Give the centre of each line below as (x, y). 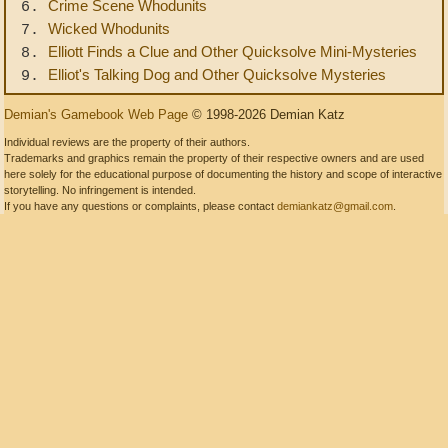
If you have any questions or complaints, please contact (140, 206)
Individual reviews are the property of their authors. (127, 142)
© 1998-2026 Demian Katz (266, 114)
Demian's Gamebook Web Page (96, 114)
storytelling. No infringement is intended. (100, 190)
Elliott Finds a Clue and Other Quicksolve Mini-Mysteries (232, 51)
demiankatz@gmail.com (335, 206)
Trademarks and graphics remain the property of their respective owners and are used (214, 158)
